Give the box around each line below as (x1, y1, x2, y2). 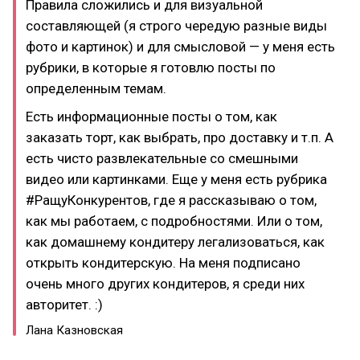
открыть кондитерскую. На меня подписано (26, 254, 301, 271)
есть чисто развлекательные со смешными (26, 149, 298, 166)
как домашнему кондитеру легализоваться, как (26, 233, 325, 250)
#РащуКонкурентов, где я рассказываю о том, (26, 191, 317, 208)
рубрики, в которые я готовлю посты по (26, 59, 276, 76)
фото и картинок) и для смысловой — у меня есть (26, 39, 335, 55)
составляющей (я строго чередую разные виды (26, 18, 327, 34)
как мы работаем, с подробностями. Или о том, (26, 212, 322, 229)
